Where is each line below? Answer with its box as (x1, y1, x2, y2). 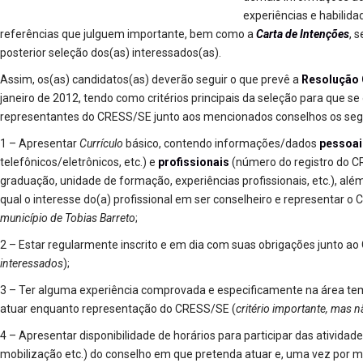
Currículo (79, 137, 123, 150)
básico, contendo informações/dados (123, 137, 319, 150)
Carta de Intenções (256, 28, 349, 41)
